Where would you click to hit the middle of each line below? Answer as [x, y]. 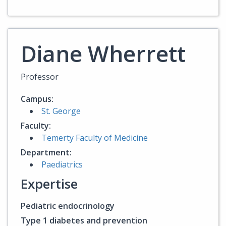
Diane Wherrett [103, 53]
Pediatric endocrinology [68, 206]
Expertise [49, 184]
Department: [46, 152]
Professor [40, 77]
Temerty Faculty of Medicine [95, 138]
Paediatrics [62, 164]
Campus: [37, 99]
